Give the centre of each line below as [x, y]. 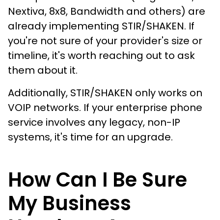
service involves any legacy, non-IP [94, 122]
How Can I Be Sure [97, 179]
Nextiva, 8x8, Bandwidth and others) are [107, 11]
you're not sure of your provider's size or [105, 41]
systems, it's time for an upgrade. [90, 137]
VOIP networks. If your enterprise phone [105, 107]
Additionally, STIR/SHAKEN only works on [105, 93]
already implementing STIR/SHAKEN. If [101, 26]
